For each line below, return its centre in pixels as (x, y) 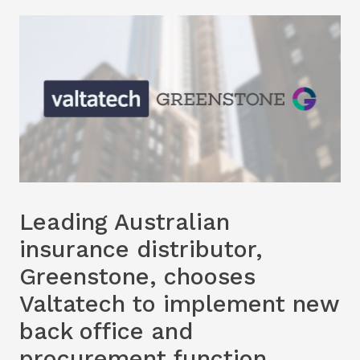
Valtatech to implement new (179, 303)
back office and (106, 331)
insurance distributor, (141, 249)
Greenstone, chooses (137, 276)
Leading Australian (125, 221)
